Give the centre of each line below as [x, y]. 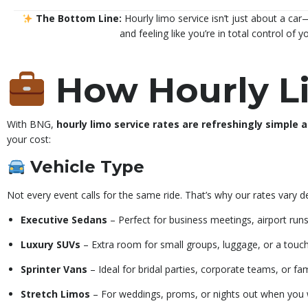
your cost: [29, 140]
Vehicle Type [88, 167]
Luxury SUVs [51, 245]
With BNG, [32, 124]
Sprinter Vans [54, 269]
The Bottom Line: [78, 19]
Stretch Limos [55, 294]
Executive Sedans [64, 220]
